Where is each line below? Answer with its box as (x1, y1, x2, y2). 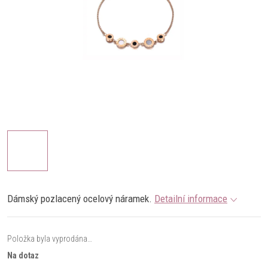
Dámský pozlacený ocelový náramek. (7, 193, 152, 205)
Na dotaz (7, 251, 39, 260)
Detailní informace (154, 193, 227, 205)
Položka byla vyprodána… (7, 234, 92, 243)
